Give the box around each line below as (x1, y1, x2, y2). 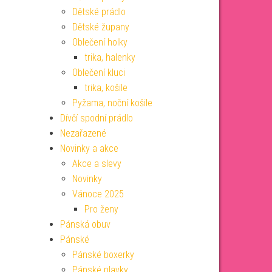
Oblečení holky (72, 36, 127, 48)
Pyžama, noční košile (72, 97, 152, 109)
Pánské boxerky (72, 249, 134, 260)
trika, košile (84, 82, 127, 93)
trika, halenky (84, 52, 135, 63)
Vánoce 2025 (72, 188, 124, 200)
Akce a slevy (72, 158, 121, 169)
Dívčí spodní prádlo (59, 112, 133, 124)
